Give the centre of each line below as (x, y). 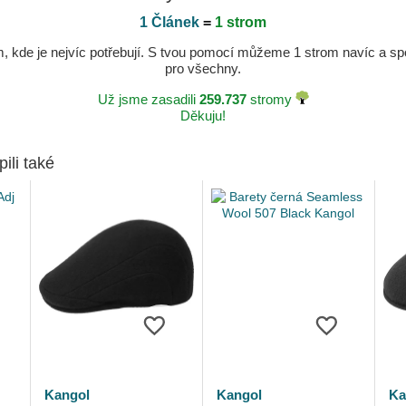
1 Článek (169, 22)
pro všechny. (203, 68)
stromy (271, 99)
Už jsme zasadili (148, 99)
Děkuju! (203, 116)
